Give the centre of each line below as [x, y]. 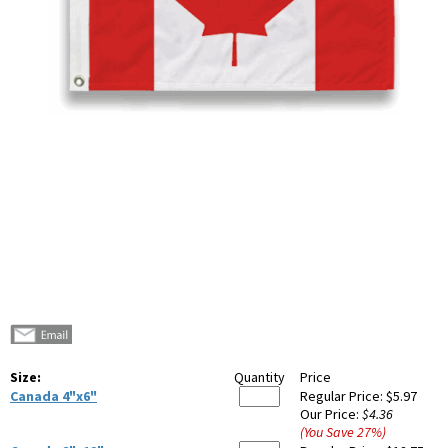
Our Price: [331, 414]
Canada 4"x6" [53, 396]
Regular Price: [343, 396]
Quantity [259, 377]
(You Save [328, 432]
